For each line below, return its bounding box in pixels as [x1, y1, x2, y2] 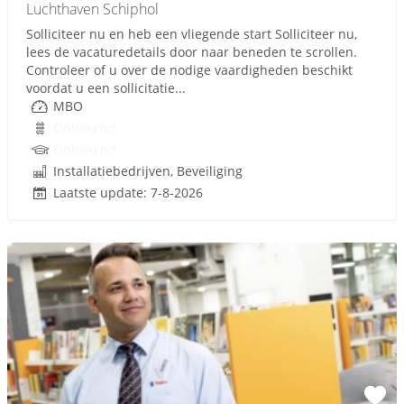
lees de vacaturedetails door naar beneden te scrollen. [26, 43, 357, 60]
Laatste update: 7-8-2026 [53, 184, 203, 201]
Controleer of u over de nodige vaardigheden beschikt [26, 61, 353, 78]
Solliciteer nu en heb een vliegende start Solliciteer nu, [26, 25, 357, 42]
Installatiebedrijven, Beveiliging [53, 162, 243, 179]
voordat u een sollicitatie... [26, 79, 186, 96]
